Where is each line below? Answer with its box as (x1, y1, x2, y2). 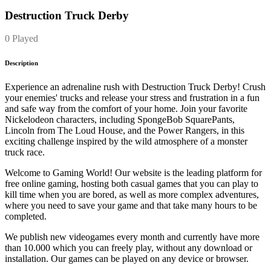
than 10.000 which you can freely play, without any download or (5, 243, 252, 253)
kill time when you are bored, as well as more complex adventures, (5, 189, 259, 200)
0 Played (5, 33, 38, 44)
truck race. (5, 147, 45, 158)
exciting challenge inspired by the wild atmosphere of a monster (5, 136, 247, 147)
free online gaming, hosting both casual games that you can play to (5, 178, 258, 189)
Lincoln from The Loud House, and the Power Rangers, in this (5, 125, 244, 136)
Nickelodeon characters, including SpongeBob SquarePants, (5, 114, 235, 125)
